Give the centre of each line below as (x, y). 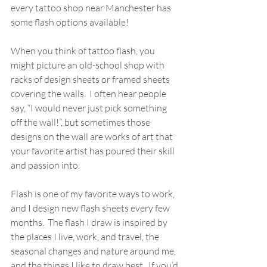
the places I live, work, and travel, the (86, 237)
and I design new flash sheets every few (91, 208)
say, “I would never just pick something (90, 108)
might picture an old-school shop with (89, 65)
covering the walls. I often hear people (89, 94)
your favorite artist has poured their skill (94, 151)
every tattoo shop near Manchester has (92, 8)
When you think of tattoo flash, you (84, 51)
